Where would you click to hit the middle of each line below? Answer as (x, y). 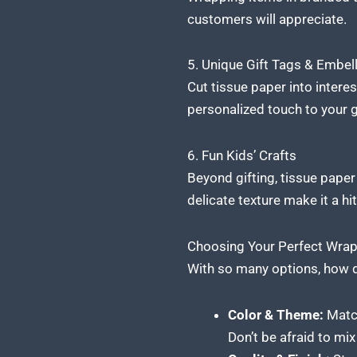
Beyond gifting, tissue (253, 178)
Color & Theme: (275, 314)
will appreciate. (299, 19)
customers (220, 19)
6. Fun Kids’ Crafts (241, 155)
